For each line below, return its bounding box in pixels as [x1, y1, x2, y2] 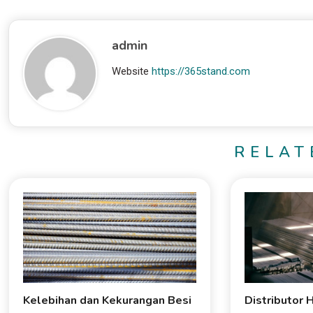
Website [112, 64, 150, 78]
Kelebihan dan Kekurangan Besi [22, 292, 191, 308]
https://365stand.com [152, 64, 251, 78]
